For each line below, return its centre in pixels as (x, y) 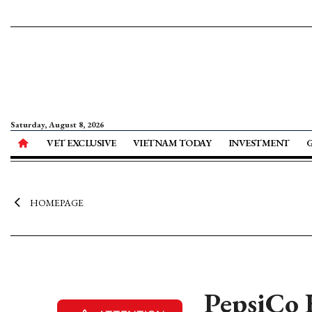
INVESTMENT (259, 143)
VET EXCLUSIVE (81, 143)
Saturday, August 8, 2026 (57, 125)
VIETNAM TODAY (172, 143)
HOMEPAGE (56, 203)
